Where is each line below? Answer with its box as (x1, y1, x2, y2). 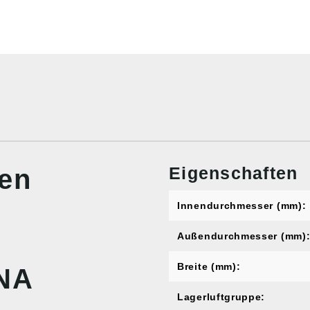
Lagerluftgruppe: (177, 291, 266, 302)
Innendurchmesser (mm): (177, 200, 307, 211)
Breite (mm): (177, 261, 241, 272)
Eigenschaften (169, 163, 298, 183)
